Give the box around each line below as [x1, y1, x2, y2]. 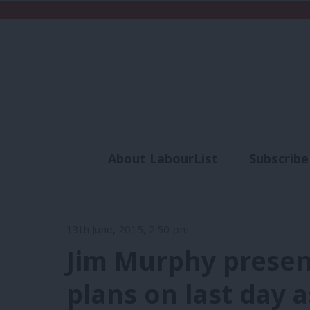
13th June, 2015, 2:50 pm [66, 221, 189, 236]
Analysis [172, 175, 224, 192]
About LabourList [107, 150, 218, 167]
